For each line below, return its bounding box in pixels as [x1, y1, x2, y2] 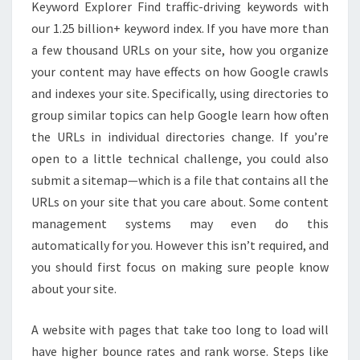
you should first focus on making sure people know [31, 258, 329, 275]
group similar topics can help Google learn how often [31, 106, 329, 123]
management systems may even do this [31, 215, 329, 231]
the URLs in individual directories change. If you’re [31, 128, 329, 145]
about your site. [31, 280, 117, 297]
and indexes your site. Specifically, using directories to [31, 84, 329, 101]
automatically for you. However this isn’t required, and [31, 236, 329, 253]
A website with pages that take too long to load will [31, 321, 329, 337]
